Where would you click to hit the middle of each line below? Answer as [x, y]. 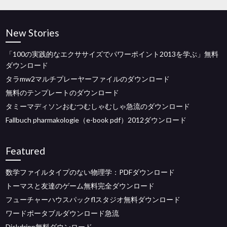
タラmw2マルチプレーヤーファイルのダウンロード [88, 79]
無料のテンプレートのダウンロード [63, 92]
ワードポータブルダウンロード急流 [63, 213]
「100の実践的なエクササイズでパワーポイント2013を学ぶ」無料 [112, 54]
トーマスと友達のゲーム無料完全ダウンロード [80, 186]
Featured [26, 151]
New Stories [33, 33]
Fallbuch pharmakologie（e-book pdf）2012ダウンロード [96, 120]
